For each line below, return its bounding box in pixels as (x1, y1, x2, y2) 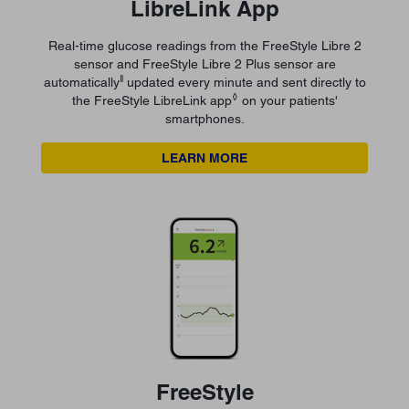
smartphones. (164, 111, 245, 127)
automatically (43, 75, 120, 90)
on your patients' (237, 93, 338, 109)
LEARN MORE (162, 151, 247, 166)
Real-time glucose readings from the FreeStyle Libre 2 (47, 38, 362, 54)
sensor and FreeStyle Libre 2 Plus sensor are (73, 57, 336, 72)
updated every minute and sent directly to (126, 75, 366, 90)
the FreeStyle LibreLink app (71, 93, 232, 109)
